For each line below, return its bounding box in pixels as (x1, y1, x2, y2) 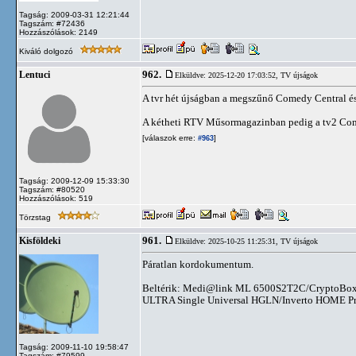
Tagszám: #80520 (19, 185, 85, 194)
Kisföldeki (19, 236, 60, 246)
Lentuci (19, 70, 50, 79)
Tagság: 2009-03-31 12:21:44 (19, 10, 130, 19)
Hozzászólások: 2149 (19, 28, 98, 37)
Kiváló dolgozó (19, 47, 75, 56)
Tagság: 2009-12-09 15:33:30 (19, 176, 130, 185)
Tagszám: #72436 (19, 19, 85, 28)
